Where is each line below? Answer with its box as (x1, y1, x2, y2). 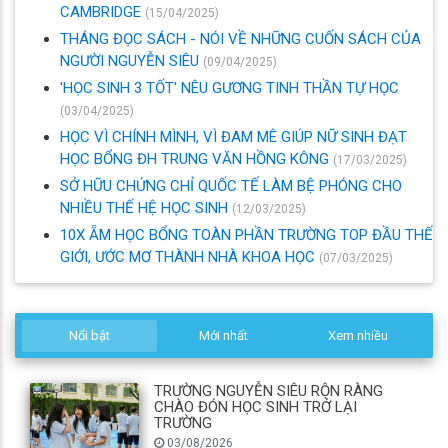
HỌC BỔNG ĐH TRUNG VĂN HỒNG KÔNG (60, 149, 333, 168)
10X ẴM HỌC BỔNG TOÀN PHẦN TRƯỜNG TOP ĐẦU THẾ (60, 225, 433, 244)
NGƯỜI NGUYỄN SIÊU (60, 51, 203, 70)
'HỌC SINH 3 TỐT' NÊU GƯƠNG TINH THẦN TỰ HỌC (60, 78, 399, 97)
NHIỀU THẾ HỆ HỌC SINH (60, 198, 232, 217)
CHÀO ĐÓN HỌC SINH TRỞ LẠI (154, 398, 358, 417)
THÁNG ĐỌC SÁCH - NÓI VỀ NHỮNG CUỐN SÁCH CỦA (60, 29, 421, 48)
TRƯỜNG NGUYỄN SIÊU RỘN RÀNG (154, 382, 384, 401)
